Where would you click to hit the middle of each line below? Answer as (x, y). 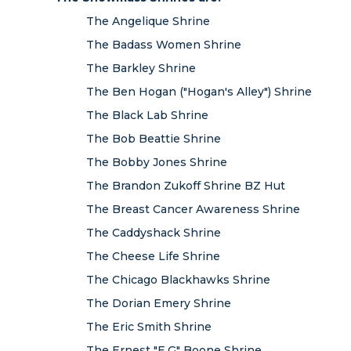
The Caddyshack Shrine (154, 233)
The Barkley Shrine (141, 68)
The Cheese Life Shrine (153, 256)
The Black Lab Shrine (147, 115)
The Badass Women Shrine (164, 45)
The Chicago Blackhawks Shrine (178, 280)
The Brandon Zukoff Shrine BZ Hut (186, 186)
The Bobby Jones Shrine (157, 162)
